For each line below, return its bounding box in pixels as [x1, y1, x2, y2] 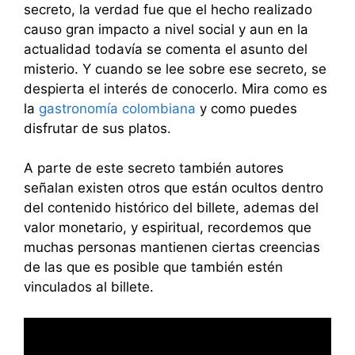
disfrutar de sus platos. [24, 120, 171, 136]
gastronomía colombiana [39, 100, 196, 116]
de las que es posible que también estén [24, 259, 283, 276]
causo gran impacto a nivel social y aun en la [24, 21, 308, 37]
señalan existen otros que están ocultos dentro [24, 180, 323, 197]
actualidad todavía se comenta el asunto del [24, 40, 307, 57]
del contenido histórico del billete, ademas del [24, 200, 319, 216]
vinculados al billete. [24, 279, 154, 296]
